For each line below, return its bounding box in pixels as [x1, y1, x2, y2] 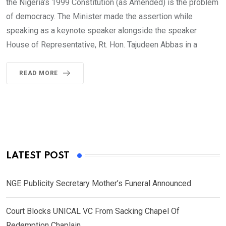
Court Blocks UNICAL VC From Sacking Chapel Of [6, 206, 180, 216]
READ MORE [19, 69, 59, 77]
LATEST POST [6, 150, 70, 160]
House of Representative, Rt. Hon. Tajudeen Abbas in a [6, 39, 197, 49]
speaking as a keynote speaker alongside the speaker [6, 25, 197, 35]
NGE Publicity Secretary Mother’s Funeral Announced [6, 178, 191, 188]
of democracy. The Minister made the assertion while [6, 11, 193, 21]
